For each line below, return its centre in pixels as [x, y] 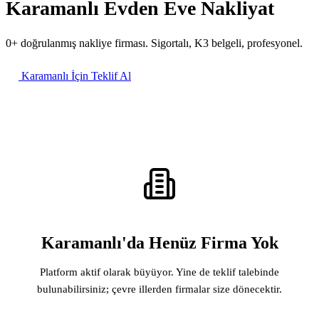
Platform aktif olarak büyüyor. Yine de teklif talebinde [159, 272]
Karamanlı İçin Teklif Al [75, 75]
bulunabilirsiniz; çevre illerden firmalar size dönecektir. [159, 289]
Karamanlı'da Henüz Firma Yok [159, 242]
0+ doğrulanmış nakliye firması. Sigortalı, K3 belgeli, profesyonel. [154, 43]
